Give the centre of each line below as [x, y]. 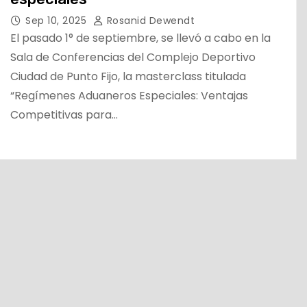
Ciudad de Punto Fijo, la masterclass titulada [128, 77]
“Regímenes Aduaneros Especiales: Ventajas [129, 96]
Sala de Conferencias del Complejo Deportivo [133, 58]
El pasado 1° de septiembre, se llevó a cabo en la [140, 38]
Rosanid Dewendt [149, 21]
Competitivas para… [64, 115]
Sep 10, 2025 [58, 21]
